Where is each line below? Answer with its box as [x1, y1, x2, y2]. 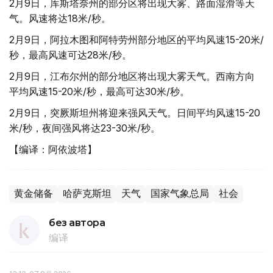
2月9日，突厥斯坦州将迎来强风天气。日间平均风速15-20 [9, 106, 260, 119]
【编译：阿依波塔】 [9, 143, 97, 155]
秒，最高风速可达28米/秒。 [9, 48, 132, 61]
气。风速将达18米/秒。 [9, 12, 111, 24]
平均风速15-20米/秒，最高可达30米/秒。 [9, 85, 190, 97]
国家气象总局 [151, 187, 209, 199]
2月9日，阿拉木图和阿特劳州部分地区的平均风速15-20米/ [9, 33, 264, 46]
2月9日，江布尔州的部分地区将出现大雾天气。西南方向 [9, 69, 255, 82]
